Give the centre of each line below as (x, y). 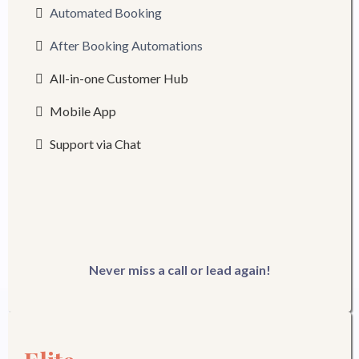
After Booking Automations (126, 45)
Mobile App (83, 111)
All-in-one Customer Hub (119, 78)
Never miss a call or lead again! (179, 270)
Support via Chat (95, 144)
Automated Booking (106, 12)
